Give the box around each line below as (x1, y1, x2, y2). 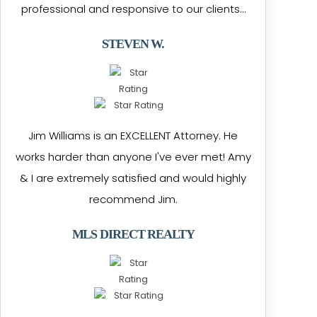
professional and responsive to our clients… (21, 1, 246, 16)
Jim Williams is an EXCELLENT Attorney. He (28, 128, 238, 143)
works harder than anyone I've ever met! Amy (15, 149, 251, 164)
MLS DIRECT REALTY (71, 227, 195, 241)
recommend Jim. (88, 192, 178, 207)
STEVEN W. (102, 37, 165, 51)
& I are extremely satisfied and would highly (20, 171, 247, 185)
